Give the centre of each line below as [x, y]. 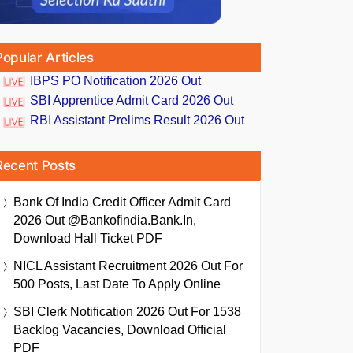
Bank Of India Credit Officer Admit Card [122, 202]
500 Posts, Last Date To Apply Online [117, 284]
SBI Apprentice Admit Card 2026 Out [132, 101]
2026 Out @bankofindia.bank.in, [105, 220]
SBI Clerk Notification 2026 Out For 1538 [127, 311]
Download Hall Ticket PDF [88, 238]
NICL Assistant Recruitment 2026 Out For [128, 266]
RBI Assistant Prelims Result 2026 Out [137, 121]
